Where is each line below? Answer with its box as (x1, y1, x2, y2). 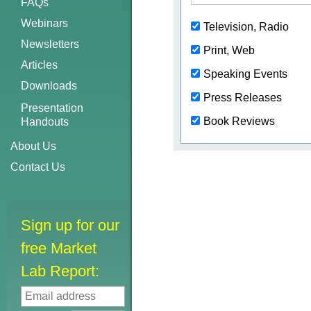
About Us (10, 140, 56, 152)
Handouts (21, 116, 69, 128)
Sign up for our (21, 217, 119, 234)
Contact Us (10, 161, 65, 173)
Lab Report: (21, 262, 99, 280)
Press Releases (203, 92, 282, 103)
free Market (21, 239, 96, 257)
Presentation (21, 102, 83, 114)
